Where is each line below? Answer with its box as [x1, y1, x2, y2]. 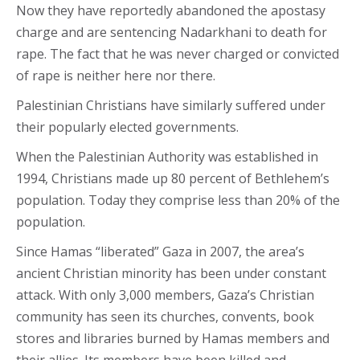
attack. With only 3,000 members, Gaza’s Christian [16, 286, 314, 304]
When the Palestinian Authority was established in [16, 148, 318, 166]
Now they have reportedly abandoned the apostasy [16, 2, 325, 19]
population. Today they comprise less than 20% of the [16, 191, 340, 209]
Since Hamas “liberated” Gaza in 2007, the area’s [16, 243, 305, 260]
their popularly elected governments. [16, 118, 239, 136]
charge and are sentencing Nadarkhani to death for [16, 23, 327, 41]
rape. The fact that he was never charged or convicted [16, 45, 339, 63]
